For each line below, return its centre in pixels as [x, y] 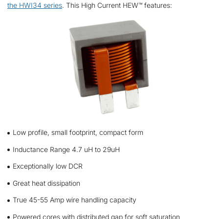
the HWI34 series [35, 5]
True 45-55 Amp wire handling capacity [74, 200]
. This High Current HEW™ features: [117, 5]
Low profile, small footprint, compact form [78, 132]
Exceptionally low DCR [47, 166]
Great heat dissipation [46, 183]
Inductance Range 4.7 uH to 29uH [66, 149]
